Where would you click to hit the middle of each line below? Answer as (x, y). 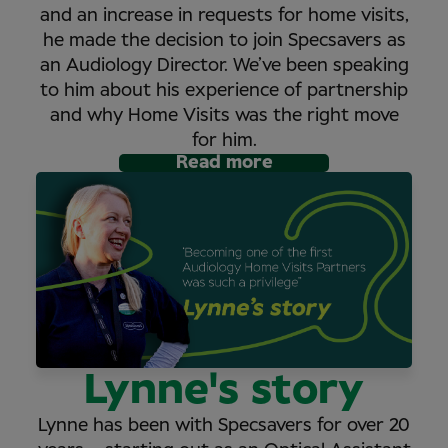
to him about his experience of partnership (224, 90)
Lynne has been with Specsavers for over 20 (224, 426)
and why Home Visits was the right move (224, 115)
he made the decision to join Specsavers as (224, 40)
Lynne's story (224, 391)
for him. (224, 140)
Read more (224, 162)
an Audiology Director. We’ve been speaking (224, 65)
